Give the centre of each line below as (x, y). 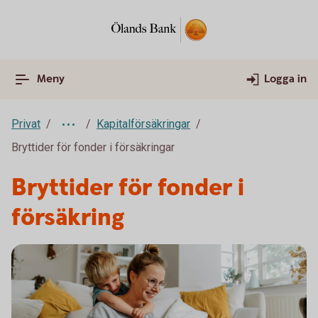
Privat (26, 124)
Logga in (285, 79)
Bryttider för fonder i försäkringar (93, 147)
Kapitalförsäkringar (143, 124)
